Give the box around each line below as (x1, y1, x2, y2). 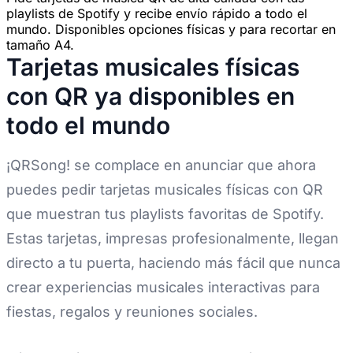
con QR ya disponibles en (6, 82, 295, 111)
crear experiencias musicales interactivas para (6, 279, 320, 296)
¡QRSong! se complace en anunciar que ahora (6, 157, 316, 174)
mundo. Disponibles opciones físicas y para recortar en (6, 21, 336, 38)
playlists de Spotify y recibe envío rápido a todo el (6, 6, 307, 22)
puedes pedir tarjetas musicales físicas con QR (6, 181, 323, 199)
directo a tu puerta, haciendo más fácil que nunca (6, 255, 340, 272)
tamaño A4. (6, 37, 74, 54)
